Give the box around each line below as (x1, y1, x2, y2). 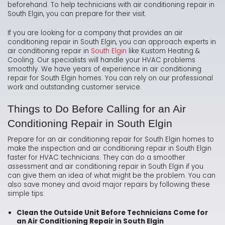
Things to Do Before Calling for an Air (8, 103, 186, 116)
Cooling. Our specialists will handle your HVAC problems (8, 55, 195, 65)
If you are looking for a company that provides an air (8, 28, 183, 38)
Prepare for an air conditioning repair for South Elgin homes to (8, 135, 214, 145)
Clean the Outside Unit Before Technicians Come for (16, 208, 208, 218)
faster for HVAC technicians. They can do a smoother (8, 153, 185, 163)
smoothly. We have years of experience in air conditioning (8, 64, 201, 74)
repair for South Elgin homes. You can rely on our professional (8, 73, 213, 83)
